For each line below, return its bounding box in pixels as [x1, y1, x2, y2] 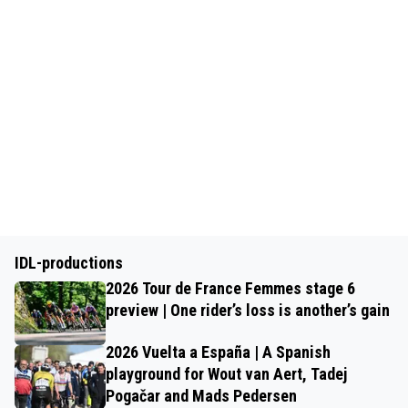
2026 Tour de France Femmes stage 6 [106, 278, 355, 298]
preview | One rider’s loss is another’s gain [106, 300, 390, 320]
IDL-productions [15, 252, 123, 272]
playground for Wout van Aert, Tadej [106, 363, 347, 383]
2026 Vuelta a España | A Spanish [106, 342, 331, 362]
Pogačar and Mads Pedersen [106, 385, 297, 405]
